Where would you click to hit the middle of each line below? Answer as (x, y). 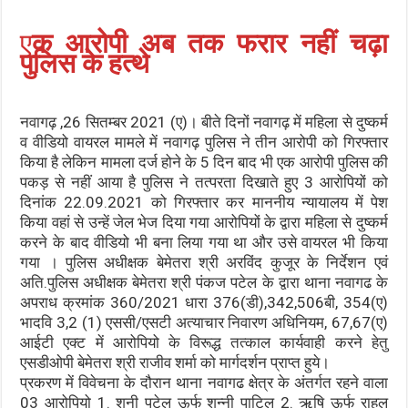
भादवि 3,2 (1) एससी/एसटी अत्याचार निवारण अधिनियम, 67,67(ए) (204, 322)
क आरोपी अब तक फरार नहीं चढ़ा (210, 43)
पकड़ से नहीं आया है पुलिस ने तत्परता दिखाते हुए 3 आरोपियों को (204, 182)
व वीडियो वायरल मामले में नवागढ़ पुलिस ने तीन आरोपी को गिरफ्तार (204, 142)
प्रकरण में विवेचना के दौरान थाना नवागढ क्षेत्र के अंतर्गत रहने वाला (204, 382)
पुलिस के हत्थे (85, 63)
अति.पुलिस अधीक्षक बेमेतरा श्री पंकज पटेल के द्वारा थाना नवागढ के (204, 282)
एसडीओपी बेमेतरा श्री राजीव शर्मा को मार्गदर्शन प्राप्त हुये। (175, 362)
